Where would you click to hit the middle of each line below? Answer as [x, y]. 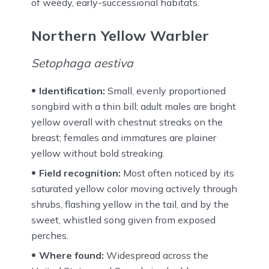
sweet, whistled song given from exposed [123, 220]
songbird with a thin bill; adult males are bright [134, 107]
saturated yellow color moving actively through [134, 189]
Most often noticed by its [177, 173]
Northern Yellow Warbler [120, 36]
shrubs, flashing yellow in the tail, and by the [130, 204]
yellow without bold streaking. [98, 153]
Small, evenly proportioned [165, 91]
